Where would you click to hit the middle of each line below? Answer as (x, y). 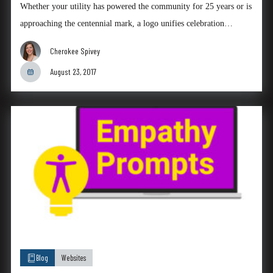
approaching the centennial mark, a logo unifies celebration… (126, 23)
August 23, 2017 (73, 71)
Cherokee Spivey (75, 51)
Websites (73, 258)
